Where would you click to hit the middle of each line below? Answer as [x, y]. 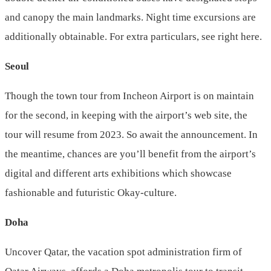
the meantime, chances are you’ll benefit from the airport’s [130, 154]
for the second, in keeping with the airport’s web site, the [126, 116]
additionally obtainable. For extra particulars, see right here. [133, 37]
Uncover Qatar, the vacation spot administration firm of [123, 252]
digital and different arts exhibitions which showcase [118, 174]
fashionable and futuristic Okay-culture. [91, 193]
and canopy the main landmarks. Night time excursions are [130, 18]
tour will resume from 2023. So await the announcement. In [131, 135]
